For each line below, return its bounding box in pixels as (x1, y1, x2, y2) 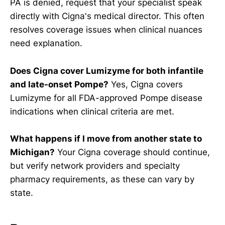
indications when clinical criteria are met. (10, 106, 174, 117)
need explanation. (10, 38, 82, 49)
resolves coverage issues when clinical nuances (10, 25, 202, 35)
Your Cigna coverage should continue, (55, 147, 210, 157)
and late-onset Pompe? (10, 79, 108, 89)
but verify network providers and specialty (10, 160, 180, 171)
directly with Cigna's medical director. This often (10, 11, 204, 22)
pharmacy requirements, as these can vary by (10, 174, 194, 184)
